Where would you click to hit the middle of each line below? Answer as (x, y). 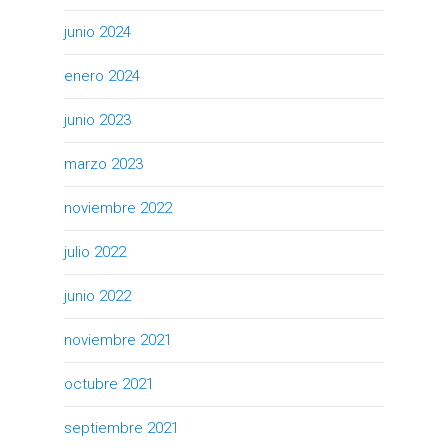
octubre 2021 (109, 383)
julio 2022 (95, 251)
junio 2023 (97, 119)
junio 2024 (97, 31)
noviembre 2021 (118, 339)
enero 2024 (102, 75)
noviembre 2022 (118, 207)
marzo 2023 (103, 163)
